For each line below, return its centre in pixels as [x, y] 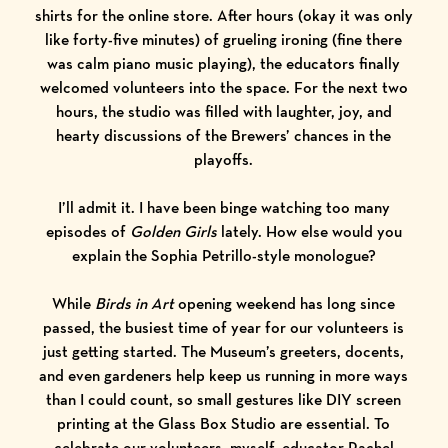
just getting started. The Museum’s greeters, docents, [224, 351]
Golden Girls [173, 231]
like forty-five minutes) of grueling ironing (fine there [224, 39]
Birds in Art [135, 303]
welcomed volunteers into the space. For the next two [223, 87]
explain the [111, 255]
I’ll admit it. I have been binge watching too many [223, 207]
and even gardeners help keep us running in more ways [224, 375]
